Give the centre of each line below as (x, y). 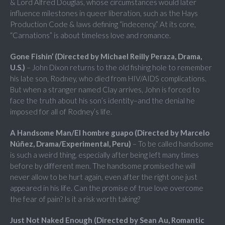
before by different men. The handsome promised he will (103, 166)
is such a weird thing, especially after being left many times (104, 155)
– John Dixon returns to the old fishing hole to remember (119, 68)
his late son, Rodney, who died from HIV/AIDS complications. (108, 79)
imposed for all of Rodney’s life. (61, 112)
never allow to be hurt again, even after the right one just (104, 177)
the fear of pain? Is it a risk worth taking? (75, 199)
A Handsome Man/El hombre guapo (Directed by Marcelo (110, 133)
